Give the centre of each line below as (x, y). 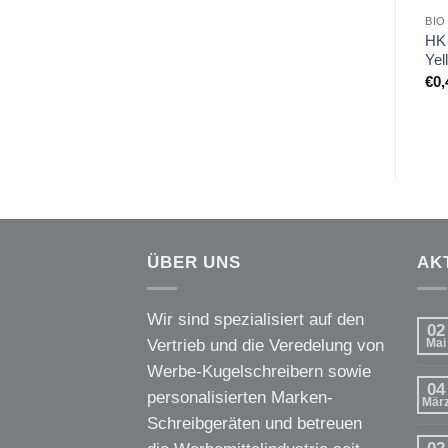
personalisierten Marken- (240, 397)
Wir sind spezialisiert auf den (255, 319)
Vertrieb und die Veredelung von (265, 345)
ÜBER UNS (194, 262)
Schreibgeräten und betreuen (254, 423)
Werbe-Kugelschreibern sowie (259, 371)
